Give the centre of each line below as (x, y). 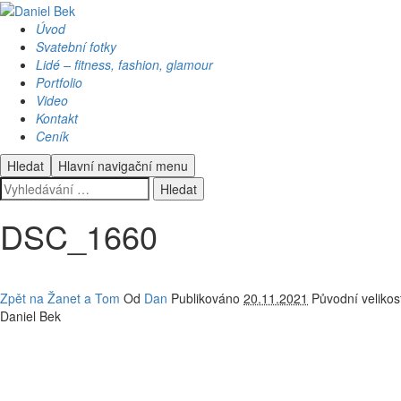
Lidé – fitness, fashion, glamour (124, 65)
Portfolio (59, 83)
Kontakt (57, 119)
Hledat (26, 166)
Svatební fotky (76, 47)
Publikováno (207, 299)
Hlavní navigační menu (123, 166)
